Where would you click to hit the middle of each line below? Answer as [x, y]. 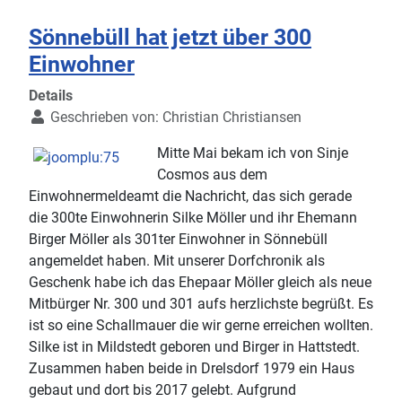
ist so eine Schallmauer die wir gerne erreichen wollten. [201, 325]
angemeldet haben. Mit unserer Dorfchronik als [177, 260]
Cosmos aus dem [212, 174]
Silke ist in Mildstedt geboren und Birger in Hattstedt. [194, 346]
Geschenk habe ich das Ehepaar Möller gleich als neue [200, 282]
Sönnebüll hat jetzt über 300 [170, 37]
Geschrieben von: [105, 117]
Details [51, 95]
